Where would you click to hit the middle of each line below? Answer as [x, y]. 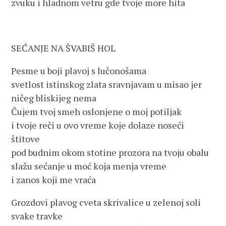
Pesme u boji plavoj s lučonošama [79, 71]
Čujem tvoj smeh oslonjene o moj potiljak [97, 111]
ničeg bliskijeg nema [54, 98]
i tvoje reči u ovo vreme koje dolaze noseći [98, 125]
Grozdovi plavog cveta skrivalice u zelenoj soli [106, 202]
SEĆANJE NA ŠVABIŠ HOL [64, 48]
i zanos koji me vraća [54, 180]
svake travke [37, 216]
